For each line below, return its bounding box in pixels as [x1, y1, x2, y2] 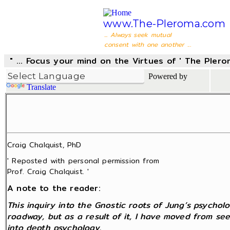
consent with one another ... [104, 40, 191, 49]
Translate [27, 83, 56, 91]
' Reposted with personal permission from [7, 155, 160, 167]
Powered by [144, 72, 187, 81]
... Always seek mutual [104, 30, 172, 40]
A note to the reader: [7, 182, 101, 195]
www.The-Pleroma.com [103, 17, 225, 30]
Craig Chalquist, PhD [7, 139, 82, 151]
